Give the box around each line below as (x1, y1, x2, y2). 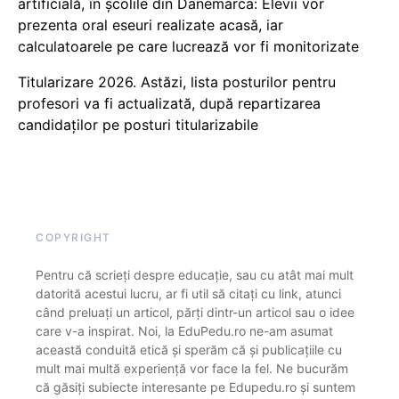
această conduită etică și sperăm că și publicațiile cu (36, 341, 342, 357)
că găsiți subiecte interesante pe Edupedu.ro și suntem (36, 379, 355, 395)
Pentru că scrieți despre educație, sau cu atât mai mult (36, 266, 354, 282)
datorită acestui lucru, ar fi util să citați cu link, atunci (36, 285, 341, 301)
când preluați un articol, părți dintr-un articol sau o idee (36, 304, 354, 320)
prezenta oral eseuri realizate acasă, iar (18, 15, 283, 34)
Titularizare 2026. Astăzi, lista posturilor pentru (18, 72, 336, 91)
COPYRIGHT (36, 230, 111, 244)
